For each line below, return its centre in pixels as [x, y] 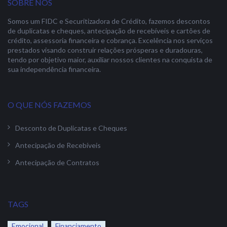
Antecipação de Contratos [57, 162]
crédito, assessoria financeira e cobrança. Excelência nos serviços [110, 40]
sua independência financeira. [54, 69]
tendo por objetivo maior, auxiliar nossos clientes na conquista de [110, 60]
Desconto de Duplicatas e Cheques [71, 128]
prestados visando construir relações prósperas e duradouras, [105, 50]
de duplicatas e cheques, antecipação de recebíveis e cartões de [109, 31]
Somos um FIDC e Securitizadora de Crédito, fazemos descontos [109, 21]
